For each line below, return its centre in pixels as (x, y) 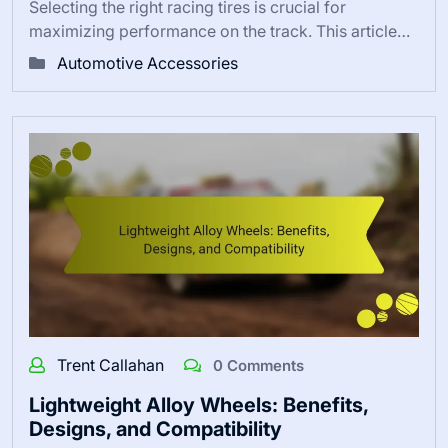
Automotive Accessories (147, 62)
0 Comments (256, 366)
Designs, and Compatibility (155, 429)
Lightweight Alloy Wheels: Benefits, (198, 405)
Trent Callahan (112, 365)
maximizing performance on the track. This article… (219, 30)
